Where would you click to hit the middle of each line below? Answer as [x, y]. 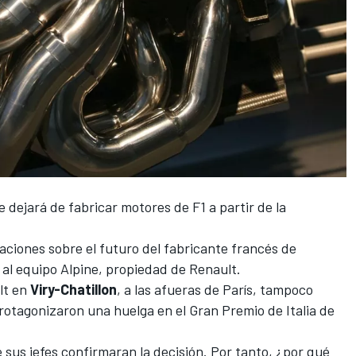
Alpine [79, 268]
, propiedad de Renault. [171, 268]
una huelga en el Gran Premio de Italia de [209, 310]
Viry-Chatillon [74, 289]
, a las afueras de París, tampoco [215, 289]
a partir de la [246, 206]
